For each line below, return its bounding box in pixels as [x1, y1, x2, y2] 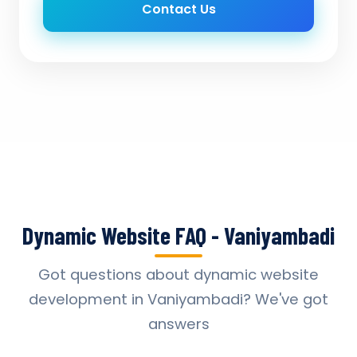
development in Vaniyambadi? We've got [29, 289, 328, 309]
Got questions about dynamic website [38, 265, 319, 284]
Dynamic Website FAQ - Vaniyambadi [22, 221, 335, 249]
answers [147, 314, 210, 334]
